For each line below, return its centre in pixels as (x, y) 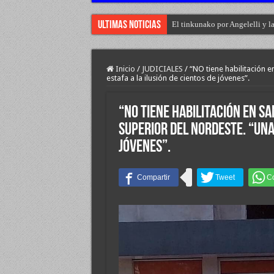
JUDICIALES (162, 69)
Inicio (124, 69)
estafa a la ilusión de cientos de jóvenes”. (178, 78)
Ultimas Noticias (129, 25)
